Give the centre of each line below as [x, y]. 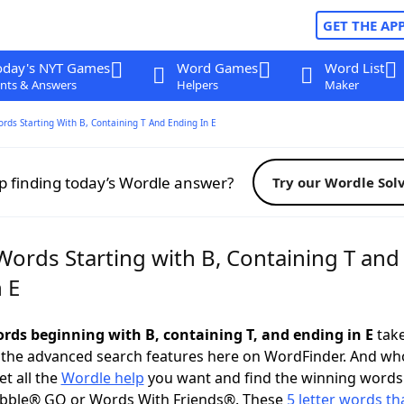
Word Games [217, 68]
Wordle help [102, 378]
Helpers [197, 85]
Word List [354, 68]
